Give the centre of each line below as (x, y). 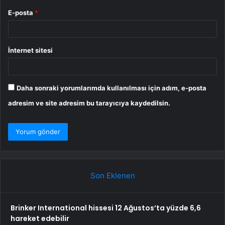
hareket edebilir (40, 219)
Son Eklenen (113, 176)
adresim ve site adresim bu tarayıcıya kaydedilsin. (89, 103)
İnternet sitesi (30, 50)
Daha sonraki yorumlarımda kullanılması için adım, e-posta (111, 88)
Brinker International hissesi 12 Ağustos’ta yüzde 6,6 (106, 208)
